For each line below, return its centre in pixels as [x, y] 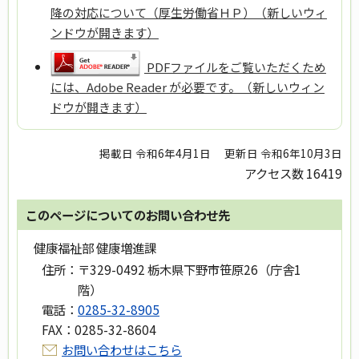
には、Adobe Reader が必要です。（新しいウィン [187, 87]
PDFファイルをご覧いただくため [236, 67]
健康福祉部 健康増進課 [95, 247]
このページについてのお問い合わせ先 [128, 214]
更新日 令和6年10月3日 [283, 153]
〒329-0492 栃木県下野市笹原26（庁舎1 [190, 269]
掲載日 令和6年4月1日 [155, 153]
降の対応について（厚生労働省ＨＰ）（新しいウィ [188, 13]
